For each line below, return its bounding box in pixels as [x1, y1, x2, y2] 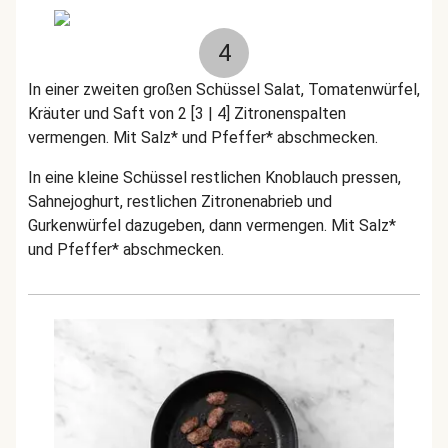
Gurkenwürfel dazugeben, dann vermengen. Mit [28, 216, 359, 235]
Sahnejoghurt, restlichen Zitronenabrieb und [28, 192, 332, 211]
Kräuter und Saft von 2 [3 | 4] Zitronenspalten [28, 104, 346, 123]
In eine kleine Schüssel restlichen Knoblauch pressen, [28, 168, 401, 187]
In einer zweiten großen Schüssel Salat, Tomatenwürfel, [28, 80, 420, 99]
